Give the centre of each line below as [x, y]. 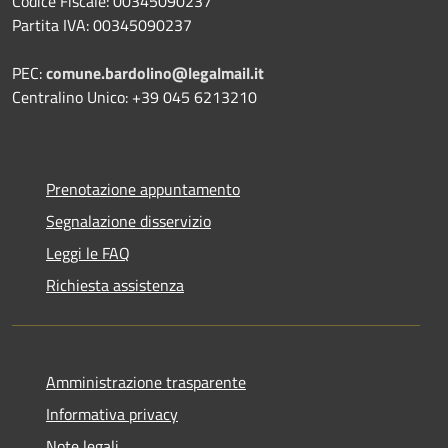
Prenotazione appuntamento [143, 188]
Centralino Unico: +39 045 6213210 [134, 96]
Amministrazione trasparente [146, 381]
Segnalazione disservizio [128, 220]
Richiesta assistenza [115, 284]
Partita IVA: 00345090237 [102, 24]
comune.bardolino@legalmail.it [155, 72]
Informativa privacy [112, 413]
